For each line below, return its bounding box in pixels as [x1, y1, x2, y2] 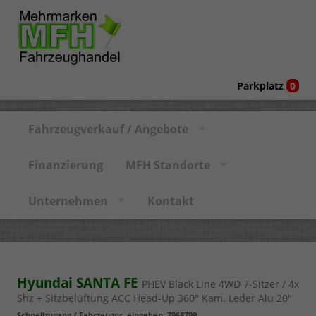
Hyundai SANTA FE [17, 273, 142, 292]
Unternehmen [28, 193, 108, 209]
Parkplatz [237, 78, 286, 92]
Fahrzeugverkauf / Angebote [28, 121, 188, 137]
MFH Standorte [126, 157, 210, 173]
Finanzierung [28, 157, 103, 173]
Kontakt [147, 193, 194, 209]
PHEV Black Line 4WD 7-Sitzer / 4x [142, 276, 299, 291]
